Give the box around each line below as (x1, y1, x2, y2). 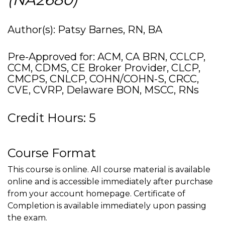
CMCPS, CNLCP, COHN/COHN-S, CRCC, (8, 73, 199, 85)
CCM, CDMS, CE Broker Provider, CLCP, (8, 62, 200, 74)
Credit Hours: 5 (8, 110, 96, 125)
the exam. (8, 213, 47, 222)
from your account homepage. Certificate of (8, 189, 185, 198)
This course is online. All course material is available (8, 165, 210, 174)
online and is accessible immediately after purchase (8, 177, 213, 186)
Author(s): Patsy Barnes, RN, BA (8, 24, 162, 36)
